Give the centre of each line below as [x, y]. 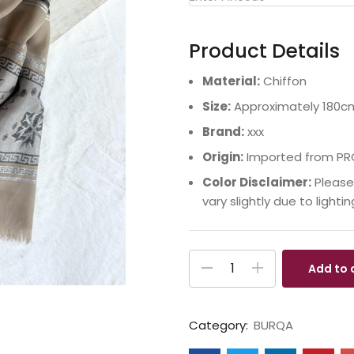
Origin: [223, 156]
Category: [220, 326]
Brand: [223, 131]
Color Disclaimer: [257, 182]
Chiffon [283, 81]
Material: [231, 81]
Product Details [264, 51]
